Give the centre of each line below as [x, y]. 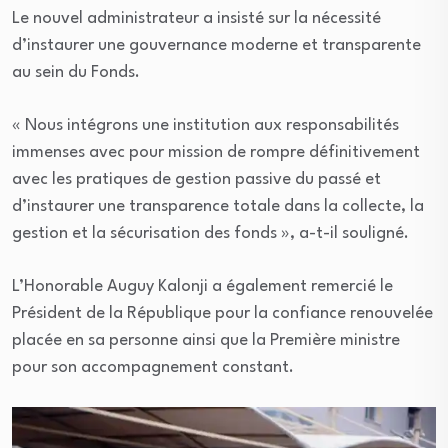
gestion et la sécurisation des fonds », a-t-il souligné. [210, 234]
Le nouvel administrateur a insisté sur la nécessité [196, 19]
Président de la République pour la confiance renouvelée [222, 314]
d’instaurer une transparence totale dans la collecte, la [218, 207]
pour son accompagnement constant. [153, 368]
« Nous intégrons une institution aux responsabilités [205, 126]
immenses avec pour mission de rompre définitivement [216, 153]
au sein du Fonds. [76, 73]
